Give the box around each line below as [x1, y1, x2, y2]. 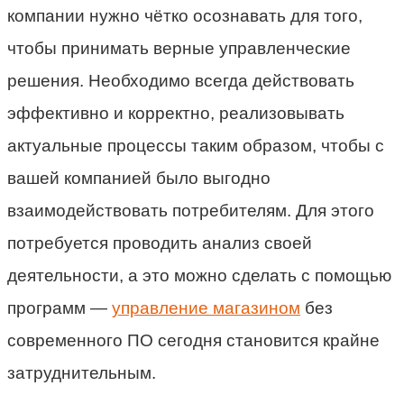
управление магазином [112, 298, 300, 317]
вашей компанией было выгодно [7, 168, 271, 188]
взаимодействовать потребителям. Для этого [7, 200, 374, 220]
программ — [7, 298, 112, 317]
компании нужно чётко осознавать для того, [7, 5, 363, 25]
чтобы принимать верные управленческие [7, 38, 351, 58]
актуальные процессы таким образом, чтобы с [7, 135, 384, 155]
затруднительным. [7, 363, 156, 382]
